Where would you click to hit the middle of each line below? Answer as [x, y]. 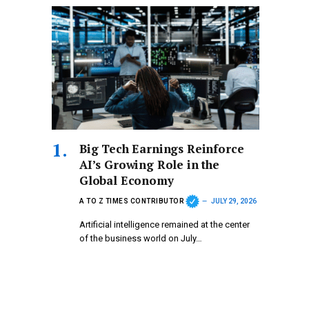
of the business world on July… [141, 239]
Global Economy [127, 181]
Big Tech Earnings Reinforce [162, 149]
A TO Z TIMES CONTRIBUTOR [132, 201]
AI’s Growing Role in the [149, 165]
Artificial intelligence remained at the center [165, 225]
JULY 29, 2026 [234, 201]
